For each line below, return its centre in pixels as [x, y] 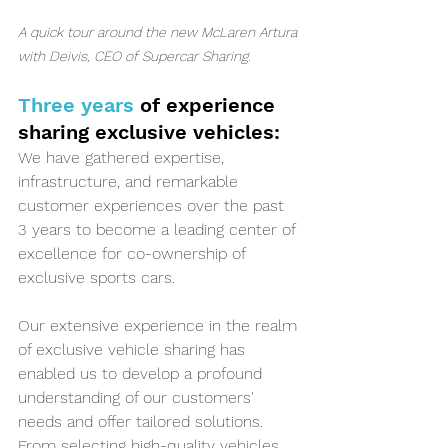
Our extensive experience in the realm [160, 326]
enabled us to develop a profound [142, 374]
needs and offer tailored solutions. [143, 422]
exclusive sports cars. [99, 278]
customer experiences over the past [153, 206]
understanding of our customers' [138, 398]
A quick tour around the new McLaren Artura [159, 32]
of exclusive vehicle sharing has [134, 350]
